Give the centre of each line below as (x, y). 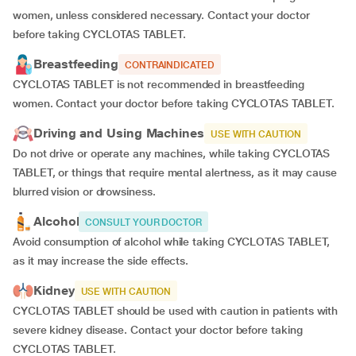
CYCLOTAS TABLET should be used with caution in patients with (176, 311)
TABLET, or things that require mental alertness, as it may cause (175, 172)
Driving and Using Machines (119, 133)
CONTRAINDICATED (169, 65)
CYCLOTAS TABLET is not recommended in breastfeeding (159, 84)
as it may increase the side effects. (101, 261)
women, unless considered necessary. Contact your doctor (161, 15)
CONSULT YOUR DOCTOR (143, 222)
